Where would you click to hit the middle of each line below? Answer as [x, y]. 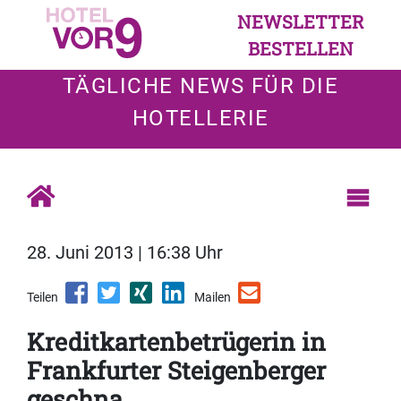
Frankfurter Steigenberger [176, 371]
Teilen [43, 298]
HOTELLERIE [200, 118]
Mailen [213, 298]
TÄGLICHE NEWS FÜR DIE [200, 86]
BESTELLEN [301, 48]
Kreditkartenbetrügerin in [176, 342]
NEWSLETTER [301, 21]
